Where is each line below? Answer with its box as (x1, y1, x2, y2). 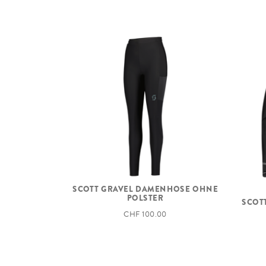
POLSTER (126, 191, 164, 203)
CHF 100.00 (123, 208, 167, 220)
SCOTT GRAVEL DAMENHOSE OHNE (72, 183, 218, 195)
